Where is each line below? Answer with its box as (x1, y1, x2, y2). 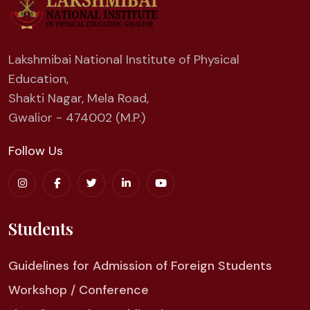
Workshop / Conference (8, 281, 149, 298)
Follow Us (8, 142, 63, 159)
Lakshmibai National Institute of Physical (8, 51, 239, 68)
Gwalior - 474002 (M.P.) (8, 109, 145, 126)
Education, (8, 70, 69, 87)
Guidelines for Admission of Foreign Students (8, 257, 272, 274)
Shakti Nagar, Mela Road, (8, 89, 149, 107)
